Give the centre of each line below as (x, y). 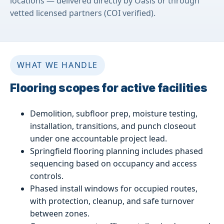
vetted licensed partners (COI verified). (83, 13)
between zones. (60, 213)
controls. (47, 176)
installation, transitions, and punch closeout (113, 126)
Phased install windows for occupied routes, (114, 188)
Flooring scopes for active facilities (109, 87)
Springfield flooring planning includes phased (116, 151)
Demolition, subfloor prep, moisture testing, (114, 113)
